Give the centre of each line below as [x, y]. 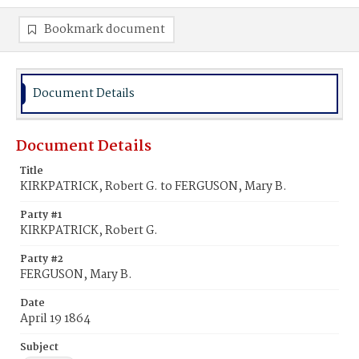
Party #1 [41, 215]
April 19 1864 [55, 319]
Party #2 [42, 259]
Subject [39, 347]
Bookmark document [105, 30]
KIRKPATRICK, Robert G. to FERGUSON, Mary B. [153, 187]
